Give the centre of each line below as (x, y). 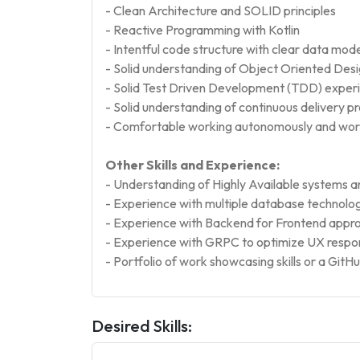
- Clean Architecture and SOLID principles (221, 10)
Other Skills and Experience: (192, 165)
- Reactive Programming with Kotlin (202, 30)
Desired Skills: (142, 326)
